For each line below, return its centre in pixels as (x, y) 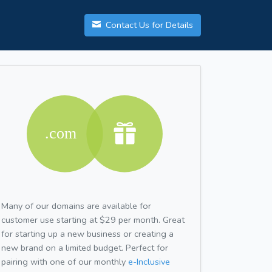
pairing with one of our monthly (65, 261)
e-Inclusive (149, 261)
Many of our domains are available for (76, 206)
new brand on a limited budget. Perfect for (85, 247)
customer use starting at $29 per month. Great (93, 219)
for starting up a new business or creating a (87, 233)
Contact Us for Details (148, 25)
